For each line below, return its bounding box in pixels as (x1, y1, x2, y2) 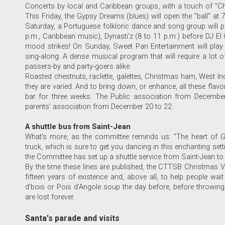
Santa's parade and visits (25, 213, 120, 223)
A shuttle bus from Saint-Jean (25, 123, 131, 132)
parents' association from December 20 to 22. (25, 102, 173, 111)
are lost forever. (25, 193, 75, 202)
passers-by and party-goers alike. (25, 62, 131, 71)
